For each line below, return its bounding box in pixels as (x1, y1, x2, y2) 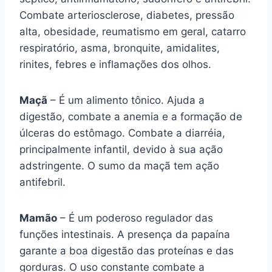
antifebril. (19, 176, 66, 188)
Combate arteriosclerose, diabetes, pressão (19, 9, 234, 21)
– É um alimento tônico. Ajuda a (47, 94, 205, 106)
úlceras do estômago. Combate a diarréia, (19, 127, 225, 139)
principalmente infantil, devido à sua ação (19, 143, 223, 155)
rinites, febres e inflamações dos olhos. (19, 58, 211, 70)
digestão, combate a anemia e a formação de (19, 110, 242, 123)
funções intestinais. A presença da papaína (19, 228, 230, 240)
